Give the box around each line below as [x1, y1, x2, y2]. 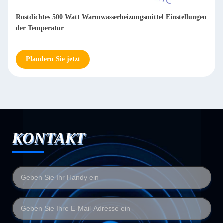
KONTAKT [12, 128, 85, 147]
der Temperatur [16, 24, 64, 32]
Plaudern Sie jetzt [25, 55, 80, 63]
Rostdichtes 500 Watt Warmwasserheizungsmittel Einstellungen [16, 13, 207, 21]
